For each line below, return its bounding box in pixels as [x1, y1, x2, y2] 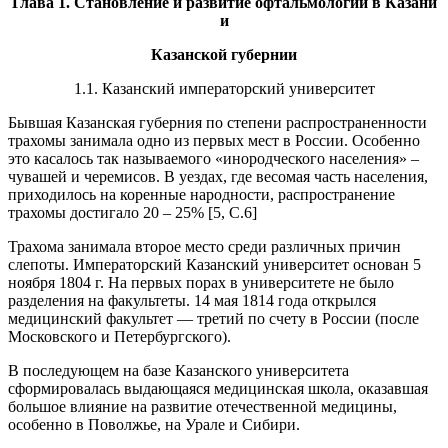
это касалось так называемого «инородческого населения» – [8, 150, 419, 167]
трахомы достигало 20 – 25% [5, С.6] [8, 204, 257, 221]
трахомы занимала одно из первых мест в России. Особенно [8, 132, 420, 149]
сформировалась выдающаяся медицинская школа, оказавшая [8, 380, 428, 397]
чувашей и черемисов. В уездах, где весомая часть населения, [8, 168, 428, 185]
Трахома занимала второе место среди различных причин [8, 238, 401, 255]
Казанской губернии [151, 46, 297, 63]
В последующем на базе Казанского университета [8, 362, 349, 379]
